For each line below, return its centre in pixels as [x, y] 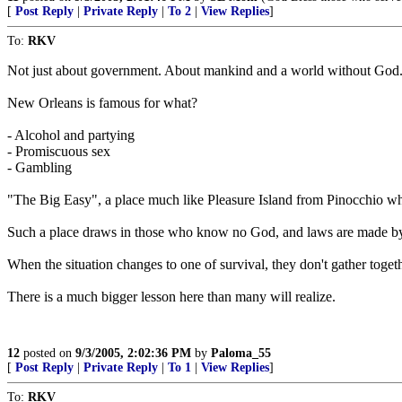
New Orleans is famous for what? [102, 103]
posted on [48, 353]
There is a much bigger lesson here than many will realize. [171, 297]
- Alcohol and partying [71, 135]
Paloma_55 [241, 353]
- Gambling [39, 167]
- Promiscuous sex [59, 151]
